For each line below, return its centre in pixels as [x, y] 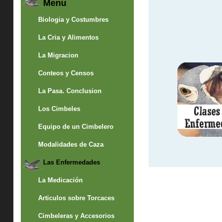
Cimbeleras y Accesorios [76, 216]
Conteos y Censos [66, 73]
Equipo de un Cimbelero [76, 126]
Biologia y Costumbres [73, 19]
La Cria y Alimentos [68, 37]
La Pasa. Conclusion [70, 91]
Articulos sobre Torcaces [76, 198]
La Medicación [60, 180]
